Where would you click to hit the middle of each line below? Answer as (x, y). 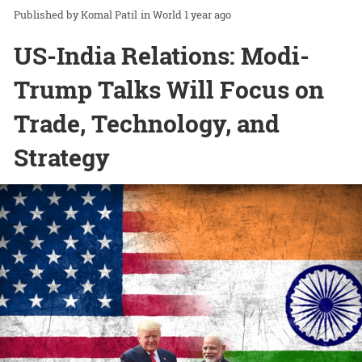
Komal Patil (109, 15)
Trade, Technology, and (147, 124)
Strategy (62, 158)
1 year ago (208, 15)
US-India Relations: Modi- (162, 56)
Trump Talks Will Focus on (169, 90)
